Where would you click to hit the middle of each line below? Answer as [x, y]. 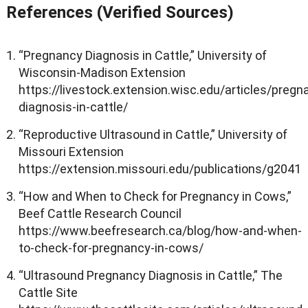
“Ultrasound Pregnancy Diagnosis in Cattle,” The [150, 275]
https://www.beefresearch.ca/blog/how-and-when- [160, 230]
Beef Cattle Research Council [100, 213]
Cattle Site [48, 292]
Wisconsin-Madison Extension [102, 72]
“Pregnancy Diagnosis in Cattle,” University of [142, 55]
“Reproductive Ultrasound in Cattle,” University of [153, 134]
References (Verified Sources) [120, 12]
